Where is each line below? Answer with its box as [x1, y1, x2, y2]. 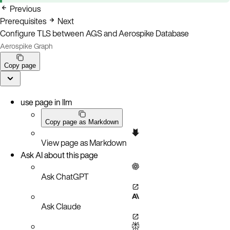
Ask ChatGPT [41, 170, 89, 183]
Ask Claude [41, 200, 81, 213]
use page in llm [21, 95, 72, 108]
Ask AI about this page [21, 148, 98, 161]
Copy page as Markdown [45, 118, 119, 126]
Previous [10, 2, 41, 15]
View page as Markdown [41, 136, 127, 149]
